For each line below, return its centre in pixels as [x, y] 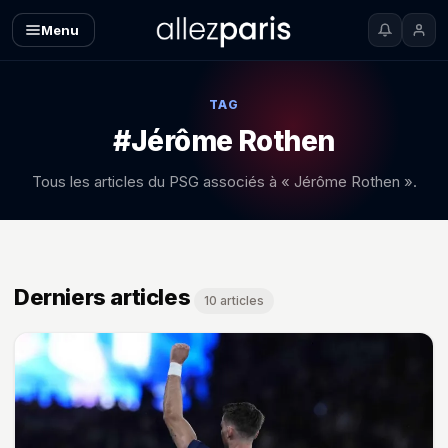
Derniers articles [102, 297]
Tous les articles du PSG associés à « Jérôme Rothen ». [224, 181]
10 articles [234, 300]
